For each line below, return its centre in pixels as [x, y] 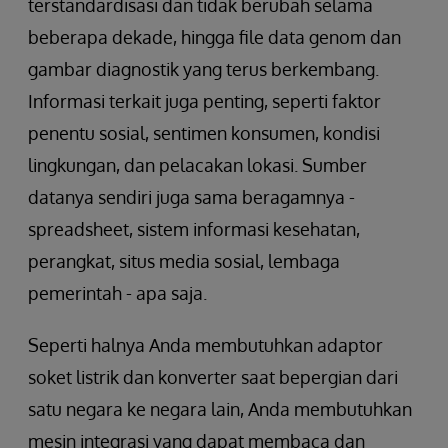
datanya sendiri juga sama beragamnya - [191, 196]
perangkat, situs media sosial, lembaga [184, 260]
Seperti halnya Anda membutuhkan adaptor [205, 344]
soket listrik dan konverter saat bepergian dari [213, 376]
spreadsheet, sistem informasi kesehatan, [194, 228]
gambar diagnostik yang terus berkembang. [203, 68]
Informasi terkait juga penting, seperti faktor [204, 100]
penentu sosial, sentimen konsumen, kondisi [204, 132]
